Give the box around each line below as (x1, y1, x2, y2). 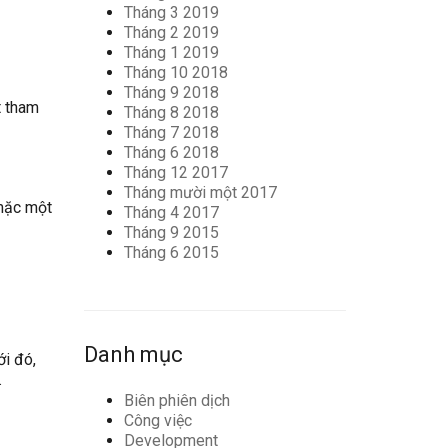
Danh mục (83, 342, 183, 367)
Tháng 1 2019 (123, 43, 219, 62)
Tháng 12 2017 (123, 163, 228, 182)
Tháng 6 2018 (123, 143, 219, 162)
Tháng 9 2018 (123, 83, 219, 102)
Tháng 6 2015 (123, 243, 219, 262)
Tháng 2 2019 (123, 23, 219, 42)
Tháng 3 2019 (123, 3, 219, 22)
